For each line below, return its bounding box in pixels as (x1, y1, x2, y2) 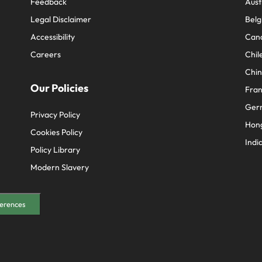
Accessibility (30, 32, 75, 42)
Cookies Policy (30, 127, 83, 137)
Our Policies (30, 81, 89, 95)
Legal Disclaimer (30, 14, 92, 25)
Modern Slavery (30, 162, 89, 173)
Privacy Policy (30, 109, 81, 120)
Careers (30, 49, 61, 60)
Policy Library (30, 144, 81, 155)
